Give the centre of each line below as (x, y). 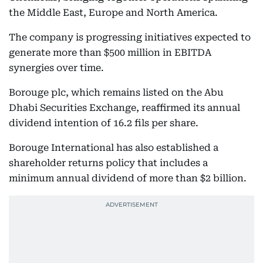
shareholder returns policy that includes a (108, 163)
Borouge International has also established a (114, 148)
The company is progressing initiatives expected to (130, 37)
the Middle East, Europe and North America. (113, 13)
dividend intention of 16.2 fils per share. (104, 123)
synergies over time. (56, 68)
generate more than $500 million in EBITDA (110, 53)
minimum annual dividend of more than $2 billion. (128, 178)
